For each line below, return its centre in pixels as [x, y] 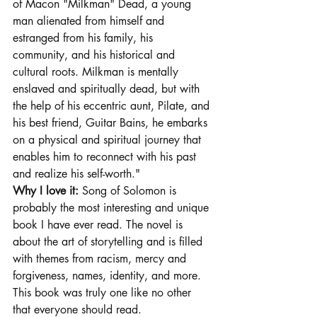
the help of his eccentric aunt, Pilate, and [113, 105]
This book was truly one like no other [104, 292]
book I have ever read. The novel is [99, 224]
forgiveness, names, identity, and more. [109, 275]
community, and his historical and [96, 54]
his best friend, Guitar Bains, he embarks [112, 122]
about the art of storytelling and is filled [109, 241]
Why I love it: [47, 190]
